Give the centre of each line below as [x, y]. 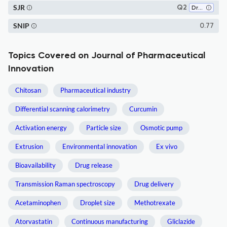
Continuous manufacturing [110, 221]
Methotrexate [155, 203]
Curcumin [143, 109]
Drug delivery [154, 184]
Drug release [94, 165]
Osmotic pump [161, 128]
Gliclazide [181, 221]
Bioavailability [35, 165]
